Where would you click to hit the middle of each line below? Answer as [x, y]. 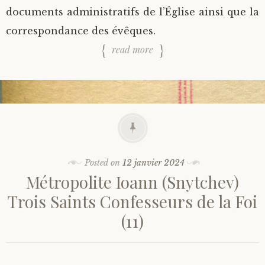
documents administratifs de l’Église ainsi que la [132, 12]
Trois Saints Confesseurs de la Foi [132, 201]
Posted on [103, 162]
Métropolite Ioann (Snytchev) [132, 182]
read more [132, 49]
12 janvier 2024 [153, 162]
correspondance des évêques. [81, 30]
